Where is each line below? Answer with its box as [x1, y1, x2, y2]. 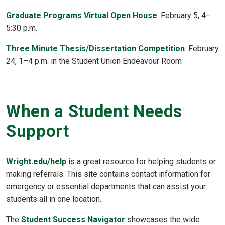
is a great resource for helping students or [66, 157, 216, 166]
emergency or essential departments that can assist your [6, 182, 206, 191]
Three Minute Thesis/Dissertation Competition [6, 44, 185, 54]
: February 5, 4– [157, 11, 211, 21]
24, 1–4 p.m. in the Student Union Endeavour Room [6, 56, 182, 66]
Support [6, 121, 69, 141]
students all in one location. [6, 194, 101, 204]
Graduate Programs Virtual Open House [6, 11, 157, 21]
